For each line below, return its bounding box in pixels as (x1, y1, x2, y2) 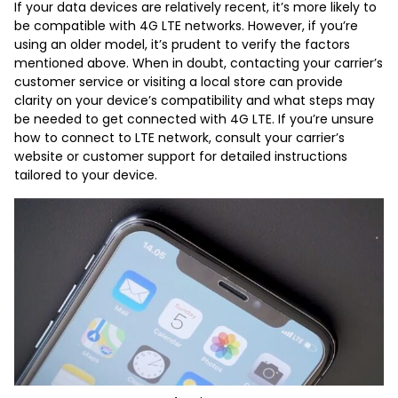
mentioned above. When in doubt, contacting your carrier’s (14, 53, 383, 72)
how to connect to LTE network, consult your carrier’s (14, 128, 345, 147)
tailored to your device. (14, 165, 157, 184)
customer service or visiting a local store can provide (14, 72, 343, 91)
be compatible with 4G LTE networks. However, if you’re (14, 16, 358, 35)
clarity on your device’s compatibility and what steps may (14, 91, 375, 109)
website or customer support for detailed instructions (14, 147, 347, 165)
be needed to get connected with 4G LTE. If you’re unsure (14, 109, 374, 128)
